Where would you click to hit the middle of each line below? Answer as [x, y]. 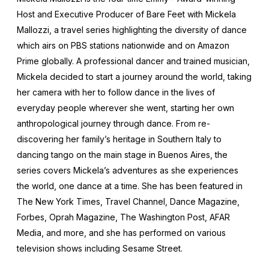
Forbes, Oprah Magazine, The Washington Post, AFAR [123, 217]
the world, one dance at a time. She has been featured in [130, 186]
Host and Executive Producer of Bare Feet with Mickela [126, 14]
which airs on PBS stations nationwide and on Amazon [123, 46]
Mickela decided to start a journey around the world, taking [134, 77]
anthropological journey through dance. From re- [113, 124]
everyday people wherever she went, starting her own [125, 108]
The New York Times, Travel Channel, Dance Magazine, [128, 202]
